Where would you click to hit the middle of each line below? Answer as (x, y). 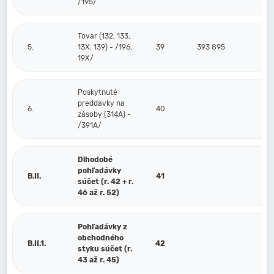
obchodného (101, 238)
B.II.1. (37, 243)
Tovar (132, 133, (104, 36)
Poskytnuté (98, 92)
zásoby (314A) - (104, 114)
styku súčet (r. (105, 249)
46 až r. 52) (98, 193)
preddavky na (101, 103)
